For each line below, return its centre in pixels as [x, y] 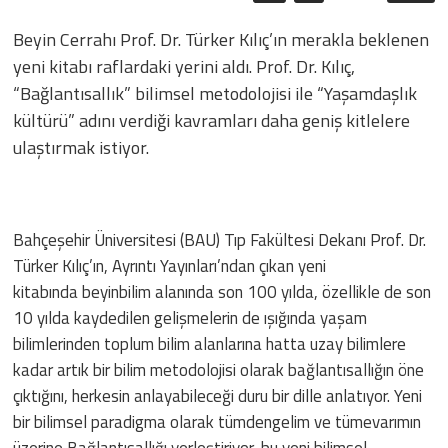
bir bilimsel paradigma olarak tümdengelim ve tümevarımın [217, 422]
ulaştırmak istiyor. [81, 148]
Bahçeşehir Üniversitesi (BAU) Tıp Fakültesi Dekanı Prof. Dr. [220, 240]
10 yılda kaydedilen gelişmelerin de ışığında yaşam [190, 318]
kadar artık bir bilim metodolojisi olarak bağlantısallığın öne [219, 370]
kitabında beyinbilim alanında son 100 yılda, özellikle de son [222, 292]
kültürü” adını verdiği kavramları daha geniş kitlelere [212, 121]
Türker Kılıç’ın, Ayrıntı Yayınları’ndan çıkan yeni [170, 266]
